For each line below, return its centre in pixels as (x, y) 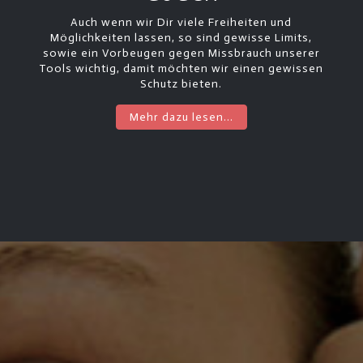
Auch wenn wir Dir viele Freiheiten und (181, 23)
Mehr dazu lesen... (181, 117)
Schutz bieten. (181, 84)
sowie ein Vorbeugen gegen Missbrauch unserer (181, 53)
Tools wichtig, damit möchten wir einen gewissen (181, 69)
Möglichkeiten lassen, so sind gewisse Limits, (181, 38)
